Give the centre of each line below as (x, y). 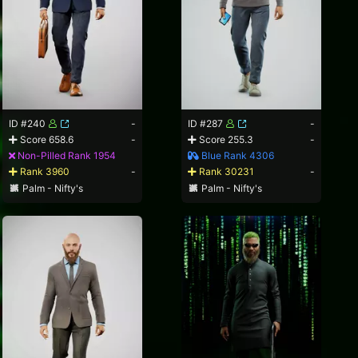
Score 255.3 (225, 139)
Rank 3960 (44, 171)
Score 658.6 (46, 139)
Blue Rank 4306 (237, 155)
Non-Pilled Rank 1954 (66, 155)
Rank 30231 (226, 171)
